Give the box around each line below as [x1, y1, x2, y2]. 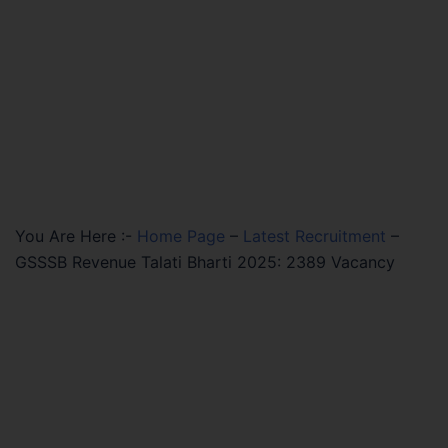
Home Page [137, 226, 225, 246]
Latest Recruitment [243, 226, 386, 246]
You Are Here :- [15, 226, 132, 246]
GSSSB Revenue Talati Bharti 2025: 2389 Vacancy [15, 252, 395, 272]
